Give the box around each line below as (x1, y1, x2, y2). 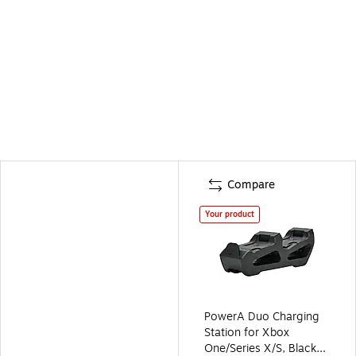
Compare (227, 176, 275, 193)
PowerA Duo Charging (204, 308, 319, 325)
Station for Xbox (204, 323, 289, 341)
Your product (205, 207, 254, 220)
